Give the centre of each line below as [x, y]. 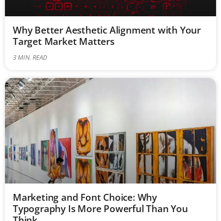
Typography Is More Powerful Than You [100, 208]
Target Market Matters [64, 41]
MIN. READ [33, 57]
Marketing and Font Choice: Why [85, 197]
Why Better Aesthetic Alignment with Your [107, 30]
